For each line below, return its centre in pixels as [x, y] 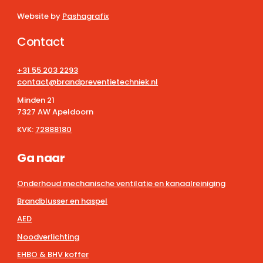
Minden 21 [36, 100]
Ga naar [41, 158]
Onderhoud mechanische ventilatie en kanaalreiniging [122, 183]
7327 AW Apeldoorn [55, 112]
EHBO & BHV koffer [53, 255]
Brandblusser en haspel [63, 201]
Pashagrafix [86, 16]
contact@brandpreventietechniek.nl [88, 82]
